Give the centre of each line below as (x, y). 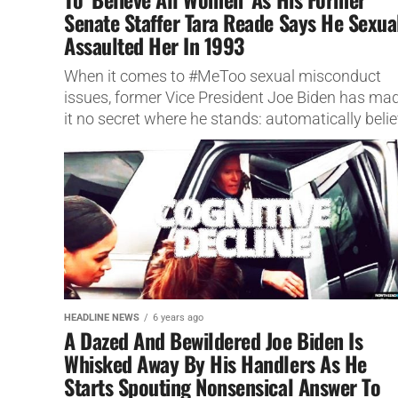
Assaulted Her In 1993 (154, 45)
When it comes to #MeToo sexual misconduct (223, 76)
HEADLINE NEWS (102, 317)
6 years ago (178, 317)
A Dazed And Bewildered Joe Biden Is (214, 340)
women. (92, 140)
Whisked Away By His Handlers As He (215, 363)
